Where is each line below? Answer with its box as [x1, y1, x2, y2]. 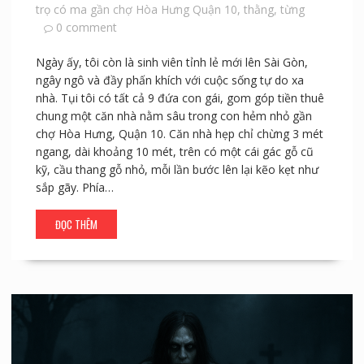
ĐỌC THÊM [54, 215, 97, 232]
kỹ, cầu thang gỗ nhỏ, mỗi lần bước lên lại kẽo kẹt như [35, 161, 318, 177]
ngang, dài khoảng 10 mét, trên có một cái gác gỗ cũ [35, 143, 314, 159]
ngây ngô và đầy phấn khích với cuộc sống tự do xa [35, 71, 304, 88]
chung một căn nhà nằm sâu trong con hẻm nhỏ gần [35, 107, 312, 123]
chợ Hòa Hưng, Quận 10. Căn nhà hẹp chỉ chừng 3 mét [35, 125, 323, 141]
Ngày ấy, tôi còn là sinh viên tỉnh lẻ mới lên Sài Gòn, [35, 54, 308, 70]
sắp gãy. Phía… [35, 179, 114, 195]
